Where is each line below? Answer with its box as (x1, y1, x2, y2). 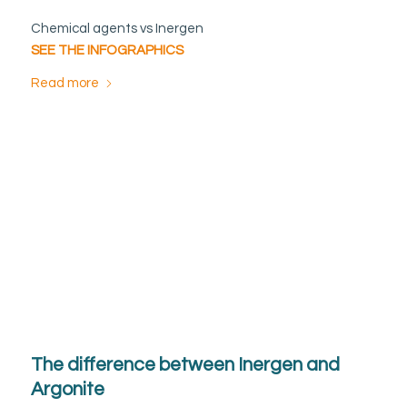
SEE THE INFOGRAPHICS (30, 43, 184, 57)
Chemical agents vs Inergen (30, 21, 203, 35)
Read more (30, 76, 99, 91)
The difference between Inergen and (30, 354, 340, 374)
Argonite (30, 379, 104, 399)
